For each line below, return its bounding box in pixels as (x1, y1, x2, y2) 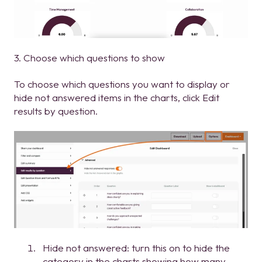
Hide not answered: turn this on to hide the (43, 242, 230, 254)
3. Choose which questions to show (14, 51, 165, 64)
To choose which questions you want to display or (14, 78, 230, 91)
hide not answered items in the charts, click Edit (14, 91, 219, 104)
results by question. (14, 105, 98, 118)
